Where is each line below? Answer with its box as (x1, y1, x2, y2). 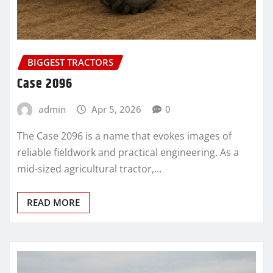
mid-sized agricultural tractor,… (17, 161, 161, 175)
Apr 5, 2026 (91, 103, 142, 116)
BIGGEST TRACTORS (27, 55, 113, 68)
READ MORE (27, 196, 80, 208)
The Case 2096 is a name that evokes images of (17, 129, 232, 143)
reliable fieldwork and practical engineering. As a (17, 145, 239, 159)
